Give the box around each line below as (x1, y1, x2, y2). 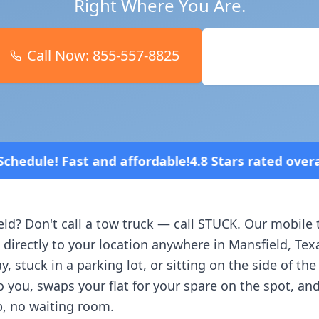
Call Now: (27, 46, 93, 65)
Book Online (226, 47, 308, 66)
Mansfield (229, 236, 288, 253)
